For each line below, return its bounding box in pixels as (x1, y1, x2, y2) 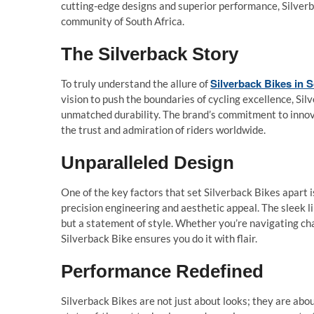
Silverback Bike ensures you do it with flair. (61, 232, 257, 245)
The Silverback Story (61, 43, 238, 64)
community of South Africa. (61, 15, 184, 27)
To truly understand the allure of (61, 77, 210, 90)
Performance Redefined (61, 261, 264, 282)
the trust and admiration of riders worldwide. (61, 123, 266, 136)
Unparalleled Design (61, 152, 234, 173)
